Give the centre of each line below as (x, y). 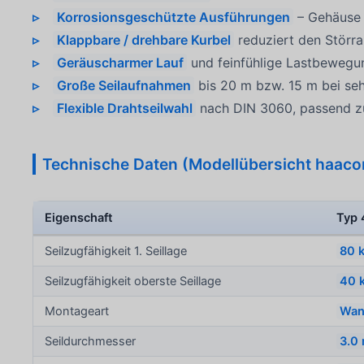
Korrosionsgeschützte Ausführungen (173, 17)
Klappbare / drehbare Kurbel (143, 39)
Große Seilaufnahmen (123, 85)
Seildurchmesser (91, 341)
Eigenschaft (79, 217)
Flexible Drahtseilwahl (124, 108)
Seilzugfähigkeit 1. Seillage (116, 251)
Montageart (77, 311)
